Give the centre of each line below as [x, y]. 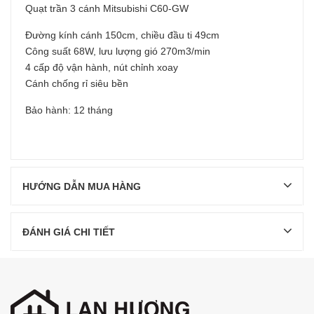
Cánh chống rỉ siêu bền [77, 84]
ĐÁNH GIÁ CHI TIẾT [69, 232]
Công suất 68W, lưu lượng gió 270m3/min [118, 52]
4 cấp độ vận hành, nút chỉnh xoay [102, 68]
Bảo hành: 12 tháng [69, 110]
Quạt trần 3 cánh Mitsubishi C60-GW [107, 9]
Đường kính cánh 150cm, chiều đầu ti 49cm [122, 35]
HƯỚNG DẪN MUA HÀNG [82, 187]
